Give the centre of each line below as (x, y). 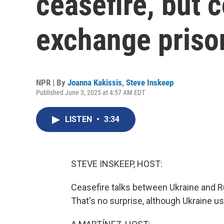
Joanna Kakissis (95, 82)
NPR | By (52, 82)
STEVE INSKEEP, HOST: (117, 164)
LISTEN (79, 119)
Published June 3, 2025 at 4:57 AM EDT (90, 92)
